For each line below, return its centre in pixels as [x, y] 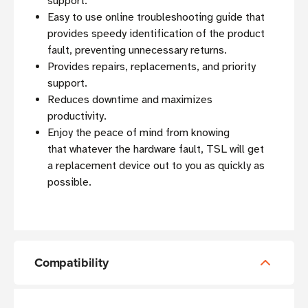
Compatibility [71, 263]
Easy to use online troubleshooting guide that [156, 18]
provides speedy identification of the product [156, 34]
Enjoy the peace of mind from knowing [139, 133]
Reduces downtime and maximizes [130, 100]
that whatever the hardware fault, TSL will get [156, 150]
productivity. [77, 117]
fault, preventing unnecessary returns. [137, 51]
